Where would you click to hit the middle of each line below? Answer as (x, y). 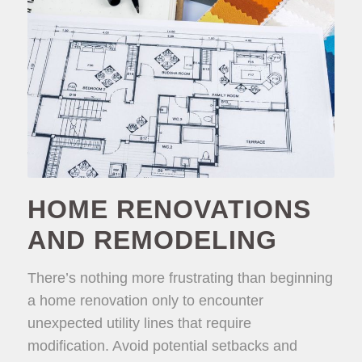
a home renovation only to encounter (145, 300)
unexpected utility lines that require (139, 323)
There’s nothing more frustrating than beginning (180, 278)
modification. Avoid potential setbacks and (162, 345)
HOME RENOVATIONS (169, 209)
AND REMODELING (152, 240)
